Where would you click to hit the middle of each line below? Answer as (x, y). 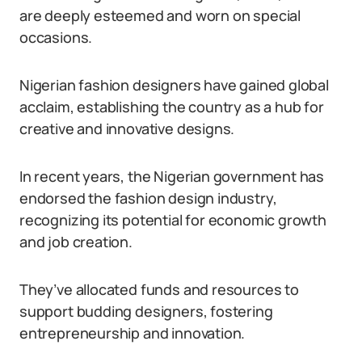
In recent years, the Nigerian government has (172, 176)
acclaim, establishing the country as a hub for (172, 107)
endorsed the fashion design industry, (148, 198)
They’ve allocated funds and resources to (159, 289)
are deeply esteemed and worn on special (160, 15)
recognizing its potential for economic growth (173, 220)
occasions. (56, 37)
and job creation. (76, 242)
